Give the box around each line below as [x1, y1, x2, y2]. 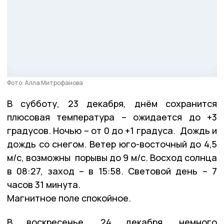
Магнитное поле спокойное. [7, 191, 131, 204]
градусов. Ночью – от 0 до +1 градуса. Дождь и [7, 124, 217, 136]
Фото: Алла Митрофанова [7, 78, 83, 87]
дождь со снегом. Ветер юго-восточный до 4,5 [7, 137, 217, 150]
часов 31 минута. [7, 178, 82, 190]
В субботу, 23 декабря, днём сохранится [7, 97, 217, 109]
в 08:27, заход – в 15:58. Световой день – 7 [7, 164, 217, 177]
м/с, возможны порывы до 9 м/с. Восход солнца [7, 151, 217, 163]
